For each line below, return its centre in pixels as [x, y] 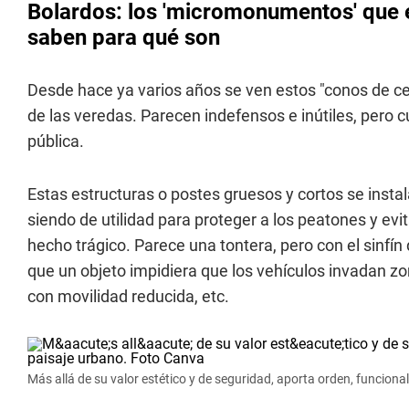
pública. [56, 141]
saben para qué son [124, 37]
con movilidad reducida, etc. [128, 296]
